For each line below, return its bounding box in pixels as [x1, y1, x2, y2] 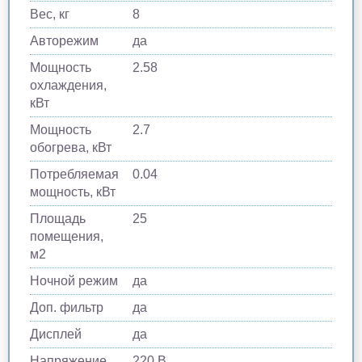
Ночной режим [30, 273, 118, 288]
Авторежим [30, 33, 99, 48]
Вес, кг [30, 6, 69, 21]
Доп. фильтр [30, 300, 103, 314]
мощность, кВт [30, 184, 116, 199]
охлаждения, [30, 78, 107, 92]
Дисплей [30, 326, 82, 341]
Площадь [30, 211, 86, 225]
